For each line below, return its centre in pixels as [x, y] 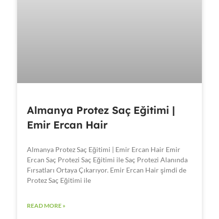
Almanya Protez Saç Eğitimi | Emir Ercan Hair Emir [104, 149]
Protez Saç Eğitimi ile [59, 180]
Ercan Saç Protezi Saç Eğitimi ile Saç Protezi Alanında [107, 159]
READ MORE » [46, 205]
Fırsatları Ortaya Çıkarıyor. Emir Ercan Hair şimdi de [107, 170]
